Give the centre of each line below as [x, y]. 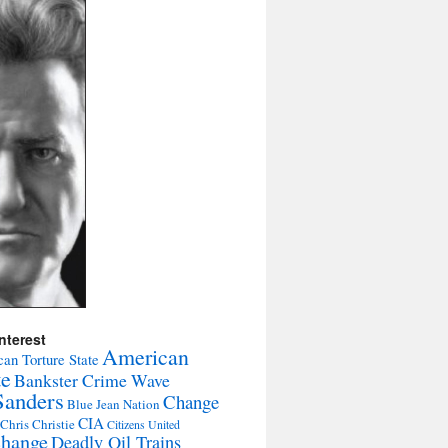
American [145, 356]
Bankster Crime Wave [92, 380]
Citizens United [143, 424]
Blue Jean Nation [113, 404]
